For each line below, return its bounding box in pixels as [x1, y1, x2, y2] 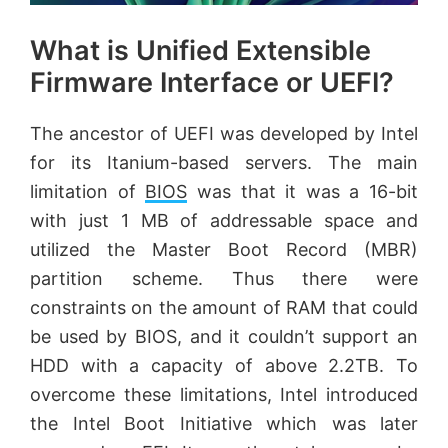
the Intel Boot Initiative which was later [30, 412, 418, 434]
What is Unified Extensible [30, 33, 371, 67]
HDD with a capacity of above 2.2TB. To [30, 354, 418, 376]
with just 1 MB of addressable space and [30, 209, 418, 231]
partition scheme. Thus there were [30, 267, 418, 289]
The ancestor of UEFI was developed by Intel [30, 122, 418, 144]
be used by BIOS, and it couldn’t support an [30, 325, 418, 347]
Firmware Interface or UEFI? [30, 65, 394, 99]
